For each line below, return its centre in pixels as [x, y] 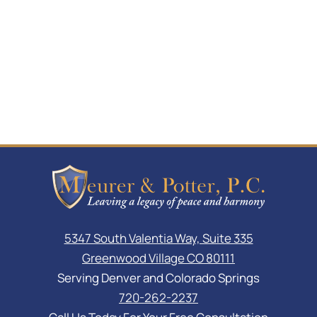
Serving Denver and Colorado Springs [158, 278]
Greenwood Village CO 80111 [158, 258]
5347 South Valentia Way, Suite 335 [158, 238]
